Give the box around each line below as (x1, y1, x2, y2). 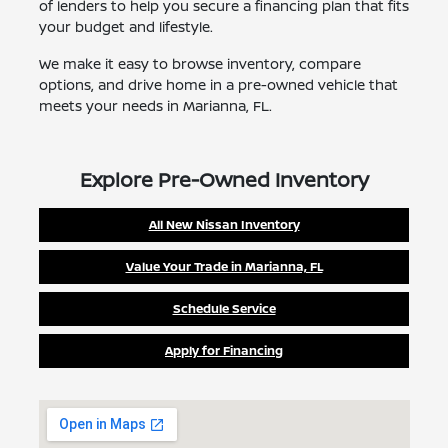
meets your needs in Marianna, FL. (38, 96, 272, 116)
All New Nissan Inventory (148, 216, 300, 234)
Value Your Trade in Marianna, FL (125, 258, 323, 276)
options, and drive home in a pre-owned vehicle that (38, 75, 398, 95)
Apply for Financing (165, 342, 283, 360)
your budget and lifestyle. (38, 17, 213, 37)
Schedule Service (172, 300, 276, 318)
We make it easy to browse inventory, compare (38, 54, 361, 74)
